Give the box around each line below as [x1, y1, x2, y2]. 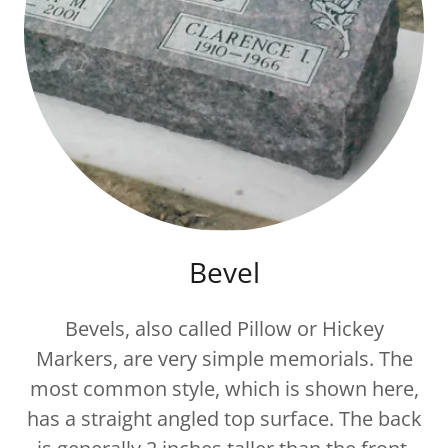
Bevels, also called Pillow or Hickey [64, 315, 384, 342]
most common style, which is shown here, [29, 375, 419, 402]
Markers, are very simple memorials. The [35, 345, 413, 372]
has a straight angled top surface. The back [26, 405, 422, 432]
